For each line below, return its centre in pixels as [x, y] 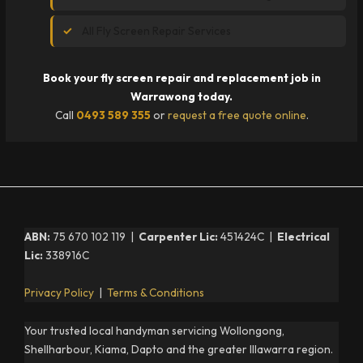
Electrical [303, 236]
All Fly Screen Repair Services [157, 30]
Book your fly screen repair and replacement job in [181, 78]
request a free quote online [237, 115]
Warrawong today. [181, 97]
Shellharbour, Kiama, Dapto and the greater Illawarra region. [179, 350]
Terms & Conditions [156, 293]
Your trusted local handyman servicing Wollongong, [154, 331]
